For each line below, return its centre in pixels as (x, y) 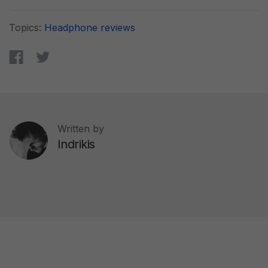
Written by (81, 128)
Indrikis (76, 144)
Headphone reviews (90, 27)
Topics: (27, 27)
